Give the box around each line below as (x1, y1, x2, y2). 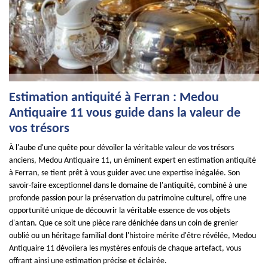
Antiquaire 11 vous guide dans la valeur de (9, 106, 240, 120)
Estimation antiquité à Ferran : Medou (9, 91, 219, 105)
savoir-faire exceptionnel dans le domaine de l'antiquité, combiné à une (9, 181, 247, 190)
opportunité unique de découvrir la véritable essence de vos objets (9, 206, 230, 215)
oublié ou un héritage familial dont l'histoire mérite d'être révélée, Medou (9, 232, 256, 240)
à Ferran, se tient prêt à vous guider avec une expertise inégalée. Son (9, 169, 240, 178)
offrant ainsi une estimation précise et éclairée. (9, 257, 167, 266)
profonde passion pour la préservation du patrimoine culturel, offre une (9, 194, 246, 203)
